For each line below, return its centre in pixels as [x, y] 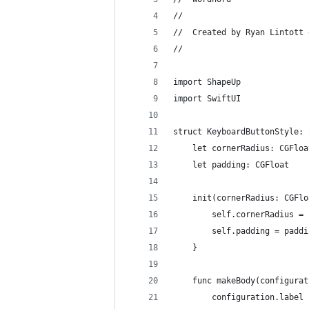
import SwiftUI [207, 99]
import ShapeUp [207, 82]
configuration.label [238, 297]
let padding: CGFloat [231, 165]
